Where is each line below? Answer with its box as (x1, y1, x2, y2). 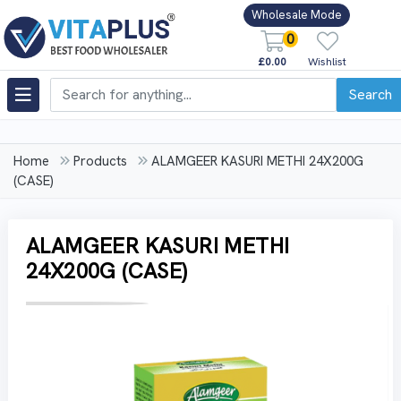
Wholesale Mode (252, 7, 342, 23)
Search (348, 84, 392, 104)
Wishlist (308, 54, 346, 69)
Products (73, 152, 127, 170)
